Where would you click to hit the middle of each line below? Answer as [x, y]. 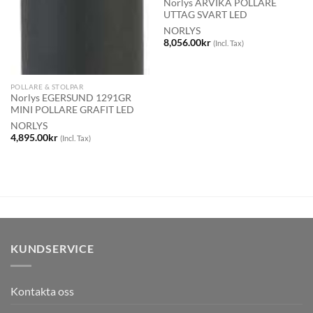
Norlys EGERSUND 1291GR [71, 98]
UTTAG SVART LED [205, 15]
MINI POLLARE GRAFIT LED [72, 110]
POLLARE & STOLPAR [47, 86]
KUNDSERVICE [52, 249]
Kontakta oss [42, 291]
